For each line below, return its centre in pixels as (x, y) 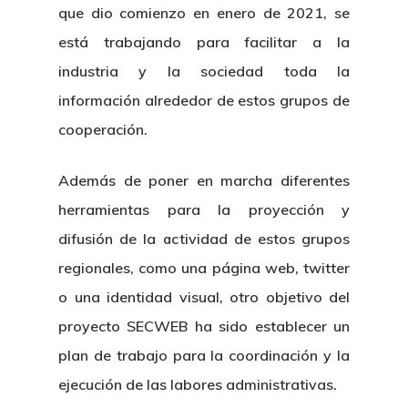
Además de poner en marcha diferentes (204, 180)
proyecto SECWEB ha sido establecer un (204, 326)
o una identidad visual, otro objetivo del (204, 297)
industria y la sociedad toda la (204, 71)
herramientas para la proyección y (204, 209)
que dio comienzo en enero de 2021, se (204, 13)
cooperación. (103, 129)
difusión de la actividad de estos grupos (204, 239)
